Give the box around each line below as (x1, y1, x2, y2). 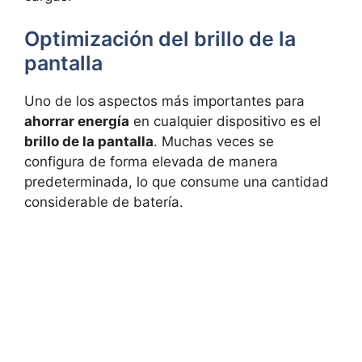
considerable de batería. (24, 194, 183, 211)
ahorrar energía (24, 113, 129, 130)
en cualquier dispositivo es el (129, 113, 321, 130)
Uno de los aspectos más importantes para (24, 93, 305, 110)
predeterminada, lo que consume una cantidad (24, 174, 329, 191)
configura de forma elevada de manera (24, 154, 278, 170)
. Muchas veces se (154, 133, 274, 150)
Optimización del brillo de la (24, 27, 296, 52)
